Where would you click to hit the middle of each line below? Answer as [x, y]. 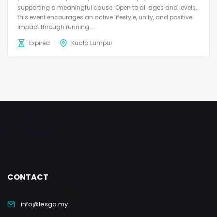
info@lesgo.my [44, 204]
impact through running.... [56, 27]
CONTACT [28, 177]
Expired [39, 43]
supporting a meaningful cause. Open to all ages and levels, [107, 7]
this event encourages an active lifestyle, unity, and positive [105, 17]
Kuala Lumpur [92, 43]
